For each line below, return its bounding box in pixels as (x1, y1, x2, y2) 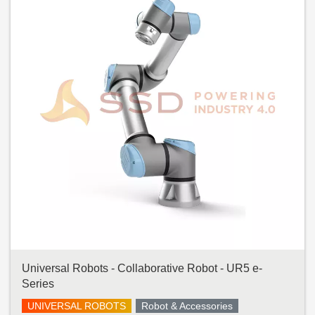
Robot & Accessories (141, 300, 233, 312)
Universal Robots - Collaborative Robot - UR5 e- (22, 262, 262, 275)
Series (22, 278, 54, 290)
